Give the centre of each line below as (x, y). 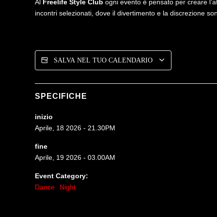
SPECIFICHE (61, 96)
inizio (44, 117)
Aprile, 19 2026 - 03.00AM (75, 157)
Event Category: (62, 176)
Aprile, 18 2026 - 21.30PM (75, 128)
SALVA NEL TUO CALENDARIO (104, 60)
